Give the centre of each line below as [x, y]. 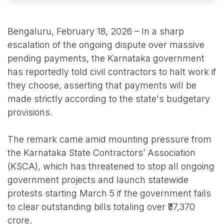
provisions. [30, 112]
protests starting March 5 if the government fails [109, 193]
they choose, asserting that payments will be [102, 85]
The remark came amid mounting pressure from [109, 139]
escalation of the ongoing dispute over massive [106, 45]
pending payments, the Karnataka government [106, 58]
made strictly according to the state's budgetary [109, 99]
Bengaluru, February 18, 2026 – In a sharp [96, 31]
